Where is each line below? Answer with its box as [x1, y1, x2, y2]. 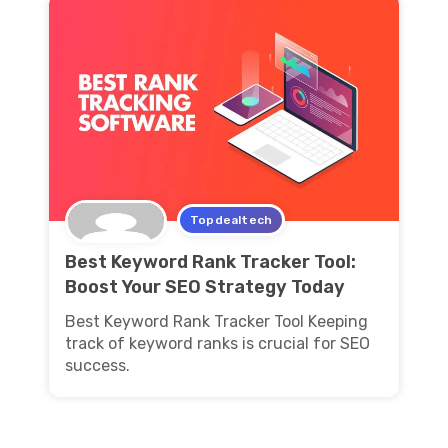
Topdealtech [190, 212, 273, 227]
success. [65, 355, 130, 375]
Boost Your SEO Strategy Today [65, 275, 345, 298]
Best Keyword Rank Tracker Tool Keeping [65, 311, 368, 331]
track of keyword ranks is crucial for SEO [65, 333, 370, 353]
